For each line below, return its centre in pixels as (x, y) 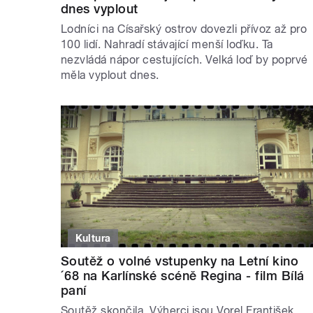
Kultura (93, 239)
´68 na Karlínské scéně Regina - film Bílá (183, 276)
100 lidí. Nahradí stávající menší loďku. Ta (167, 44)
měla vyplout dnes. (110, 75)
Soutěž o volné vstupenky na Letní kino (180, 261)
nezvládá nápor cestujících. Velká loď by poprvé (184, 59)
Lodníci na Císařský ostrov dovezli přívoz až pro (184, 29)
